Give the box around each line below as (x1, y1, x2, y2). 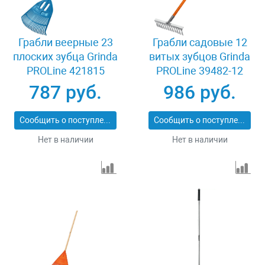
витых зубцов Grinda (149, 50, 250, 63)
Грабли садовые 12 (152, 36, 247, 49)
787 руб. (29, 81, 102, 104)
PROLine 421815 (26, 64, 105, 77)
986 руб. (163, 81, 236, 104)
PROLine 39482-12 (156, 64, 243, 77)
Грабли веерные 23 (18, 36, 113, 49)
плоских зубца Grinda (13, 50, 118, 63)
